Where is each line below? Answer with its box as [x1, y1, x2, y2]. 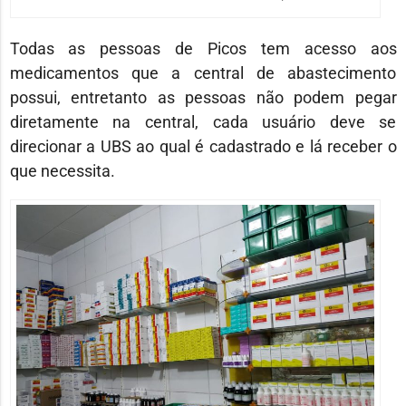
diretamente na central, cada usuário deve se [9, 111, 397, 131]
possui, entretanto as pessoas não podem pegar [9, 87, 397, 107]
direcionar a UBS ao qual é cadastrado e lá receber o [9, 136, 397, 156]
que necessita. [9, 160, 115, 180]
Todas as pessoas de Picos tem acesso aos [9, 38, 397, 58]
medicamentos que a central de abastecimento [9, 63, 397, 82]
